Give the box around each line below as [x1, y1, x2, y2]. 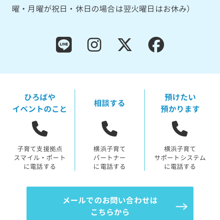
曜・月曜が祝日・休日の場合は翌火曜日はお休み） [12, 3, 195, 14]
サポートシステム [154, 153, 206, 162]
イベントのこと [12, 103, 67, 114]
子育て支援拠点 [17, 144, 63, 153]
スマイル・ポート [14, 153, 66, 162]
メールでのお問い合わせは [62, 194, 158, 206]
